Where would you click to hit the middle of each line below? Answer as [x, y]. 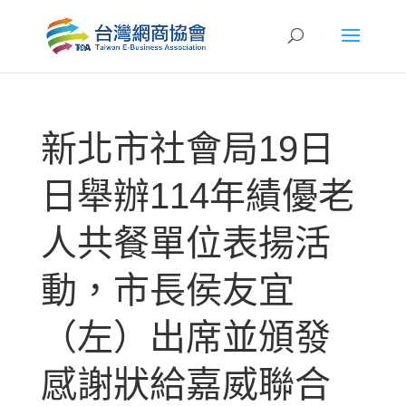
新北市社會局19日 [187, 149]
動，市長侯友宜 [167, 290]
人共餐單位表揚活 [185, 243]
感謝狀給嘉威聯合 [185, 384]
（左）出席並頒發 [185, 337]
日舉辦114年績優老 [197, 196]
